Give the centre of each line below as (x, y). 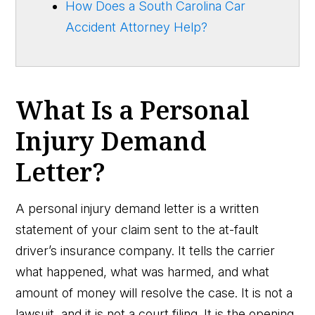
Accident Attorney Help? (137, 27)
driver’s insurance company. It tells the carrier (146, 250)
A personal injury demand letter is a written (137, 208)
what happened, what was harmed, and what (143, 271)
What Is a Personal (133, 110)
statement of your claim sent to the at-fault (137, 229)
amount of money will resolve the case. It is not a (154, 292)
